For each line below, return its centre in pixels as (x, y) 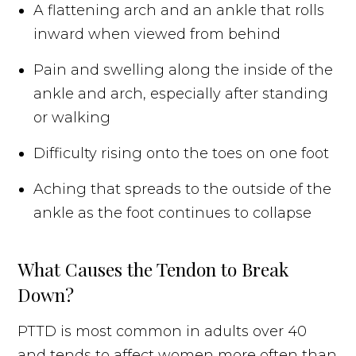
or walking (72, 117)
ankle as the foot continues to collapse (173, 213)
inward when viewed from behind (157, 34)
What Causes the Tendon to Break (153, 269)
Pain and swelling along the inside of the (184, 70)
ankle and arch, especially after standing (181, 93)
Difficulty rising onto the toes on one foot (182, 153)
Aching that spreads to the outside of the (183, 189)
